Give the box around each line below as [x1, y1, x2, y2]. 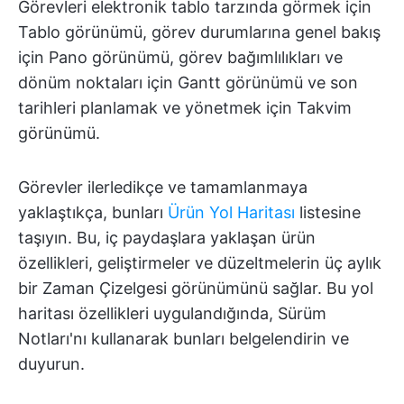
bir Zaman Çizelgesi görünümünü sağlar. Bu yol [18, 278, 373, 298]
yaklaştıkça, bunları [18, 202, 168, 222]
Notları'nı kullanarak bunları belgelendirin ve [18, 328, 349, 348]
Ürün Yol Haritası [168, 202, 295, 222]
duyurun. [18, 353, 85, 373]
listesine [295, 202, 361, 222]
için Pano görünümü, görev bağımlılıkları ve [18, 47, 343, 67]
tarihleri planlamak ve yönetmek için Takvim [18, 97, 352, 117]
